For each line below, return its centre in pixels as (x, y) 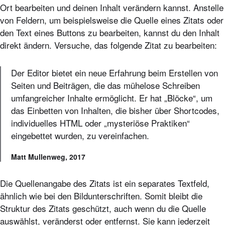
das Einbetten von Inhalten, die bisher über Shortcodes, (115, 110)
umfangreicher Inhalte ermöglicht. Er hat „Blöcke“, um (112, 97)
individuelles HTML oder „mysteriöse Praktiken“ (100, 123)
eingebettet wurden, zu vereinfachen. (80, 135)
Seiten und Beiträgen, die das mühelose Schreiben (105, 85)
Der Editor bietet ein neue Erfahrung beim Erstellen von (115, 72)
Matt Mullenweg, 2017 (48, 156)
